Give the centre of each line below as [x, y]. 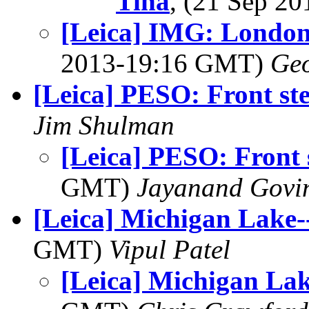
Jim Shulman [104, 125]
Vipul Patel [170, 249]
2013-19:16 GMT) [166, 63]
